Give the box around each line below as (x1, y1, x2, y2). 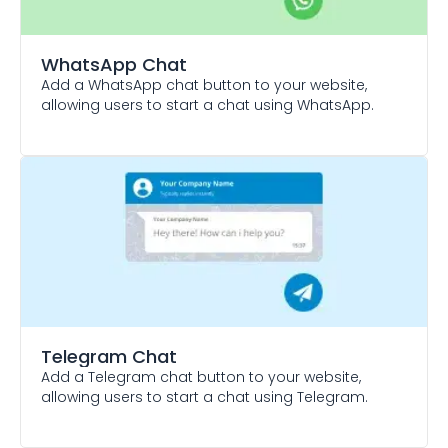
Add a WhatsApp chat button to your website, (41, 75, 367, 95)
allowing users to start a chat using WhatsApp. (41, 95, 374, 115)
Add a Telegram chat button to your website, (41, 367, 361, 387)
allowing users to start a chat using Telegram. (41, 387, 368, 407)
